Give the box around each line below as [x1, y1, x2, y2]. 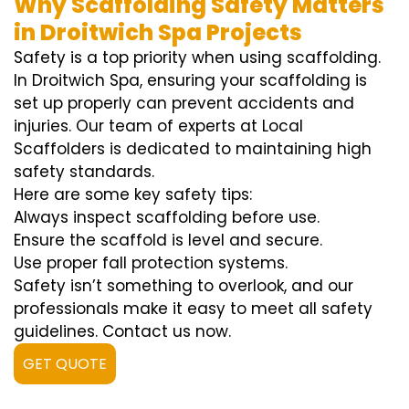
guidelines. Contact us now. [14, 320, 231, 343]
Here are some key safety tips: [14, 184, 252, 206]
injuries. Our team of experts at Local [14, 115, 303, 138]
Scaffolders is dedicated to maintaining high [14, 138, 372, 161]
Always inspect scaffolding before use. [14, 206, 320, 229]
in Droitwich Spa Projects [14, 17, 302, 48]
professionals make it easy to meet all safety [14, 298, 372, 320]
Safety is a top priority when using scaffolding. [14, 47, 381, 69]
